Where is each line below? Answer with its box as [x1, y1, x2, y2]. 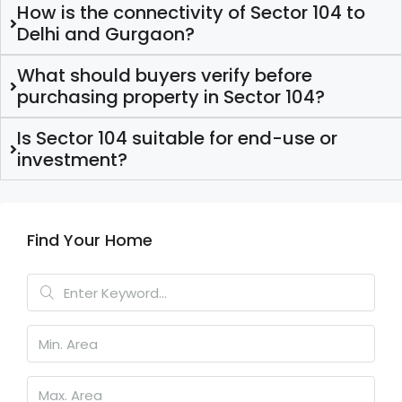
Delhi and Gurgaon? [16, 22, 195, 48]
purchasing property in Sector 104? [16, 84, 325, 110]
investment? [16, 147, 127, 173]
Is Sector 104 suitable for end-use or [16, 126, 337, 152]
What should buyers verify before [16, 63, 312, 89]
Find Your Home [27, 229, 153, 252]
